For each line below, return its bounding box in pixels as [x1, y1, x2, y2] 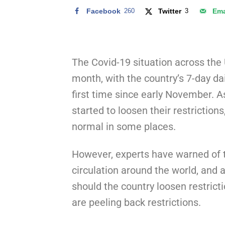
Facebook [86, 7, 121, 15]
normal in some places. [72, 120, 176, 133]
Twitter [158, 7, 182, 15]
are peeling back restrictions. [72, 196, 201, 208]
